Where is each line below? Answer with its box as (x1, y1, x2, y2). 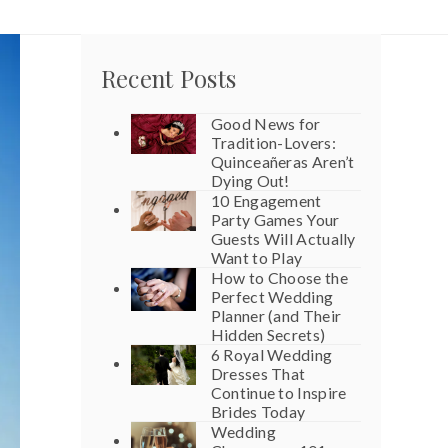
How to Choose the (210, 268, 348, 288)
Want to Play (210, 248, 303, 268)
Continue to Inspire (210, 383, 347, 403)
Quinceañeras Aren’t (210, 152, 355, 172)
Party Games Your (210, 210, 340, 230)
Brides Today (210, 402, 306, 422)
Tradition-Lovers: (210, 133, 336, 153)
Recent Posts (100, 62, 237, 95)
